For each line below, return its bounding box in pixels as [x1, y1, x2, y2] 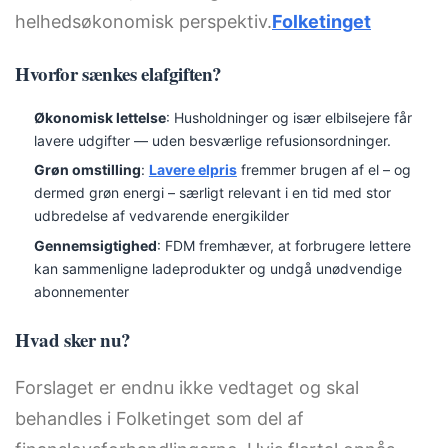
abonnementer [33, 282, 129, 300]
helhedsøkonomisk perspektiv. [15, 11, 272, 33]
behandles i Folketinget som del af [15, 407, 304, 429]
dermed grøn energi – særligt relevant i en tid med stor [33, 184, 391, 202]
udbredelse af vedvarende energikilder [33, 207, 289, 225]
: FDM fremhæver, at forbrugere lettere [156, 236, 411, 254]
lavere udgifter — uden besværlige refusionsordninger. [33, 132, 391, 150]
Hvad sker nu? [15, 325, 132, 353]
